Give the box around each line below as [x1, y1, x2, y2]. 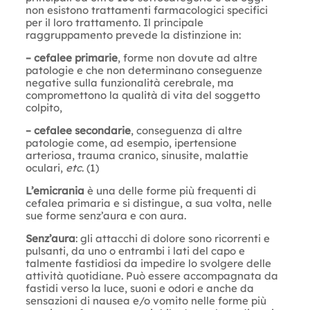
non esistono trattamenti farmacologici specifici [25, 3, 268, 17]
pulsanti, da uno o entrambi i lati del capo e [25, 244, 245, 257]
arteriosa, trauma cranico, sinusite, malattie [25, 148, 248, 162]
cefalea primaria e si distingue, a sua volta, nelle [25, 196, 272, 210]
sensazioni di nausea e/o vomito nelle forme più [25, 293, 266, 307]
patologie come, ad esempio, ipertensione [25, 136, 237, 149]
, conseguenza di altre [130, 123, 242, 137]
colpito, [25, 100, 62, 114]
